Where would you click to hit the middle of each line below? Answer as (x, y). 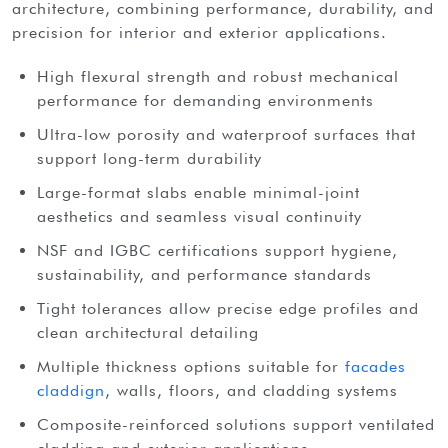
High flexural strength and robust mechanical (218, 76)
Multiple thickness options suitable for (191, 366)
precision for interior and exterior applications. (199, 32)
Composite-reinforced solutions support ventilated (236, 424)
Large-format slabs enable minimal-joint (198, 192)
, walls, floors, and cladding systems (251, 390)
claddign (71, 390)
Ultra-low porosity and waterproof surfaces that (226, 134)
